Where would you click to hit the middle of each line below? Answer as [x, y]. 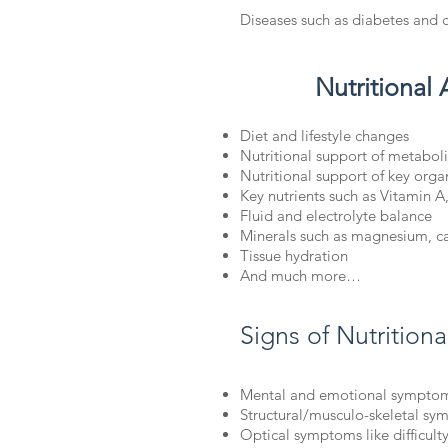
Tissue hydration [294, 256]
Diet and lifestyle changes [324, 136]
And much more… [302, 276]
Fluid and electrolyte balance [336, 216]
